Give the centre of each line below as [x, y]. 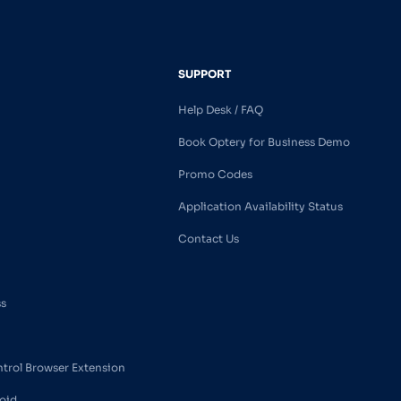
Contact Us [209, 239]
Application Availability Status [261, 207]
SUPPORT [205, 74]
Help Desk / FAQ [221, 110]
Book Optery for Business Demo [264, 142]
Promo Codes [216, 175]
